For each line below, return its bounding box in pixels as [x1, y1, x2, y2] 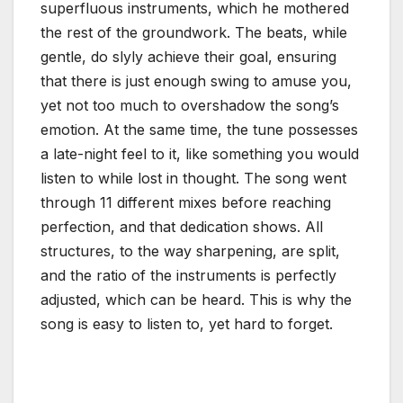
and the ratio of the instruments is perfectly [40, 266, 336, 285]
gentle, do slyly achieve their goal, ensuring [40, 48, 336, 67]
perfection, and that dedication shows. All [40, 218, 323, 237]
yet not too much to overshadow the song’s [40, 96, 339, 115]
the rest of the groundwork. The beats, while [40, 23, 347, 42]
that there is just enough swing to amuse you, [40, 72, 352, 91]
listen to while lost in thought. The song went [40, 169, 346, 188]
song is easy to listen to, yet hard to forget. [40, 315, 333, 334]
